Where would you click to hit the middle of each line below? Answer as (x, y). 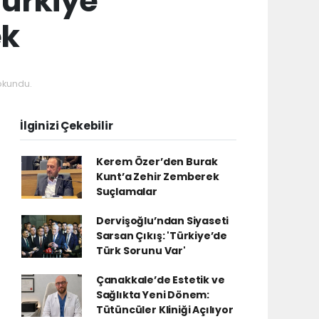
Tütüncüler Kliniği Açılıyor (164, 310)
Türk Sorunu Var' (141, 251)
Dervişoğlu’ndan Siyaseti (162, 221)
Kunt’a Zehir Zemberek (157, 177)
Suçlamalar (126, 192)
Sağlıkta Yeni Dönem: (152, 295)
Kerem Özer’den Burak (157, 162)
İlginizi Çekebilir (67, 126)
